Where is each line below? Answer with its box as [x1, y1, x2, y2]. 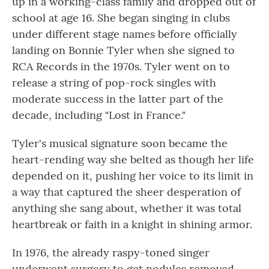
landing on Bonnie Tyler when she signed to [12, 43, 235, 57]
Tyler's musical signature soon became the [12, 136, 228, 150]
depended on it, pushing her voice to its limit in [12, 168, 253, 183]
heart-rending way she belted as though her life [12, 152, 254, 166]
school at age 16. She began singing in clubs [12, 10, 230, 25]
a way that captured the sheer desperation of [12, 184, 241, 199]
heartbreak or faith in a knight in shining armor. [12, 217, 252, 231]
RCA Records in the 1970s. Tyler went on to [12, 59, 230, 73]
